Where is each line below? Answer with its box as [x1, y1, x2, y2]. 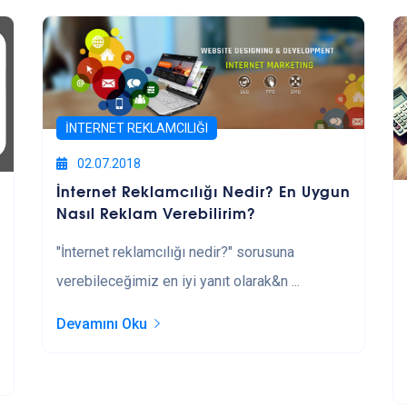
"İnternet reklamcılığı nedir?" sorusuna [55, 243, 294, 261]
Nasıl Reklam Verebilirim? [55, 200, 256, 223]
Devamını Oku [55, 314, 147, 333]
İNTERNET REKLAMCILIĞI [65, 120, 208, 135]
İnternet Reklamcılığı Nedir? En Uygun [55, 178, 351, 202]
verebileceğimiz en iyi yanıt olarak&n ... [55, 272, 300, 290]
